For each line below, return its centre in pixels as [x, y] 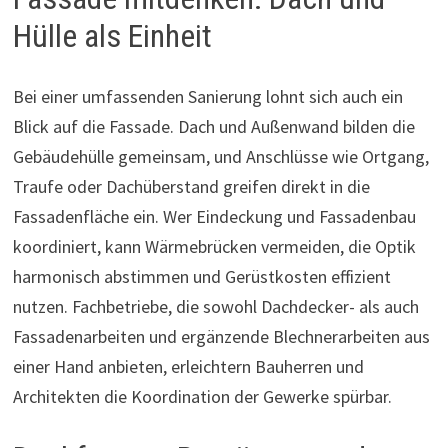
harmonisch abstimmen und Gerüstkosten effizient [201, 276]
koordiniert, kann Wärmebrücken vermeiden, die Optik [214, 246]
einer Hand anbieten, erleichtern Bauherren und [188, 366]
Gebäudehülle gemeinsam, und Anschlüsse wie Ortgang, [220, 156]
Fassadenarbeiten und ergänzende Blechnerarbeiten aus [221, 336]
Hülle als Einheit [112, 36]
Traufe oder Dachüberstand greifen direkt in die [191, 186]
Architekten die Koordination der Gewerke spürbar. [202, 396]
